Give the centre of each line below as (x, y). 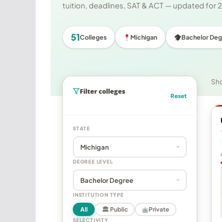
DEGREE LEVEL (93, 162)
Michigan (144, 37)
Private (159, 209)
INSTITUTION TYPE (98, 195)
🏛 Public (115, 209)
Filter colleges (103, 91)
